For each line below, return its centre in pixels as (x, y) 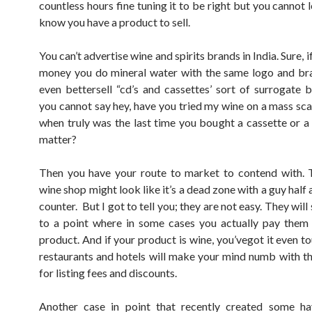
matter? (58, 139)
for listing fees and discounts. (108, 273)
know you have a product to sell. (115, 22)
